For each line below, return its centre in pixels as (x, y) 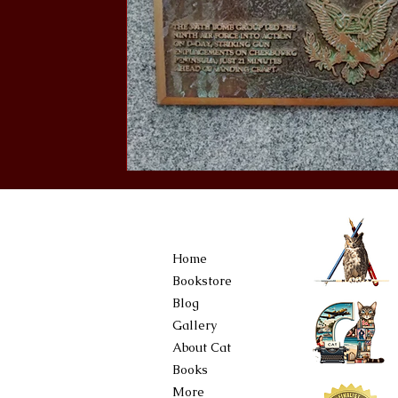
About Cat (202, 347)
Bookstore (202, 281)
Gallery (195, 325)
